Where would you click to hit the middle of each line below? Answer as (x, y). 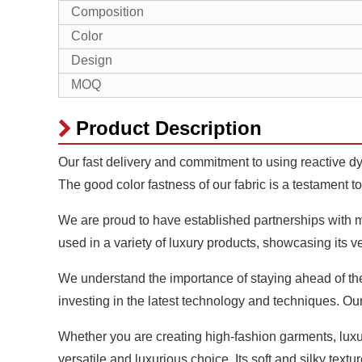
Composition (107, 12)
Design (92, 61)
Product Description (169, 128)
